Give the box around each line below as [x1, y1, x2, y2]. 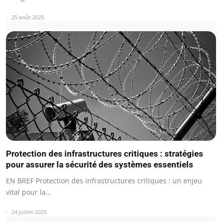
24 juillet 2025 [11, 208, 47, 216]
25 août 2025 [11, 13, 44, 21]
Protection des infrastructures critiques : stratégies [6, 149, 203, 159]
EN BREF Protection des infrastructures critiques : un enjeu [6, 176, 202, 186]
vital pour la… [6, 187, 51, 197]
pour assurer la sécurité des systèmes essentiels [6, 160, 193, 170]
